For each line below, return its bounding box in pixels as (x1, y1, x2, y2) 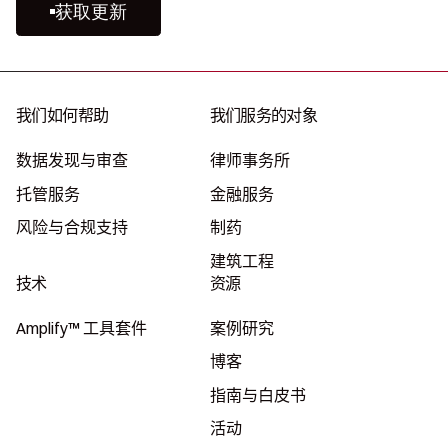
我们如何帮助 (16, 106, 109, 126)
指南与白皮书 (209, 385, 306, 405)
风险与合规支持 (16, 218, 129, 238)
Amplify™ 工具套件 (16, 318, 148, 338)
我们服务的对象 (209, 106, 318, 126)
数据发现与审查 (16, 151, 129, 171)
